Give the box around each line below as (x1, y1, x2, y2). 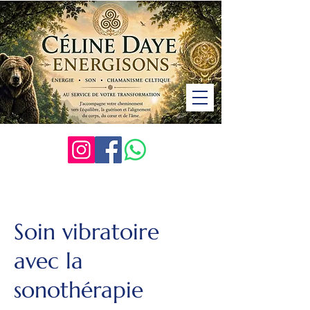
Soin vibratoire (14, 218, 159, 246)
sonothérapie (14, 276, 143, 304)
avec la (14, 247, 83, 275)
